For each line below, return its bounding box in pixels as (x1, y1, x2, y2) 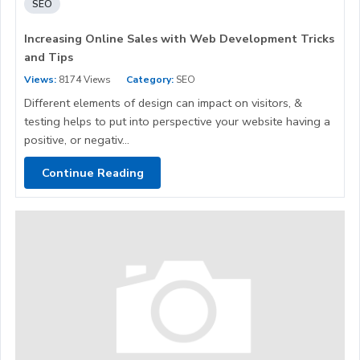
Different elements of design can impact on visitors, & (24, 95, 302, 112)
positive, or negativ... (24, 132, 129, 149)
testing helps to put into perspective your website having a (24, 113, 330, 130)
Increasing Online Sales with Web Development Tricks (24, 31, 334, 47)
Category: (126, 73, 174, 87)
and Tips (24, 49, 73, 66)
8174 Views (56, 73, 111, 87)
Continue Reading (41, 164, 144, 181)
